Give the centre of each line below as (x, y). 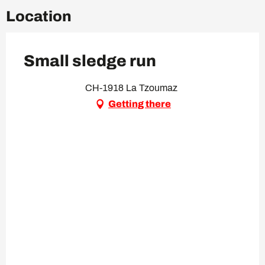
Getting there (140, 104)
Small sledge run (90, 61)
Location (39, 16)
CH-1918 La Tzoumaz (132, 88)
